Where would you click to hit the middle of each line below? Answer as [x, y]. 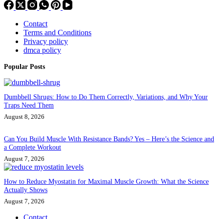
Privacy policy [46, 42]
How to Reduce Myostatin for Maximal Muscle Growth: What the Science [106, 181]
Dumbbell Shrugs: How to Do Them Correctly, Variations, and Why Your [106, 97]
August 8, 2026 [24, 116]
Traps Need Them [29, 105]
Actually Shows [26, 189]
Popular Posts [24, 67]
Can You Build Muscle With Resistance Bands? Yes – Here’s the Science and [109, 139]
